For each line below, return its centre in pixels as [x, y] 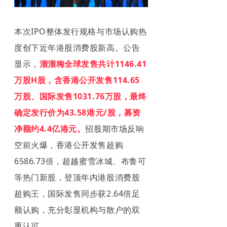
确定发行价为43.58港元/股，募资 [78, 112]
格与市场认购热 [117, 31]
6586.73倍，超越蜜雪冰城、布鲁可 [80, 161]
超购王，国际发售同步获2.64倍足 [77, 193]
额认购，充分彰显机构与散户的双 [77, 210]
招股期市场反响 [115, 128]
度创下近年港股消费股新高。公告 [77, 47]
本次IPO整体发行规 [51, 31]
